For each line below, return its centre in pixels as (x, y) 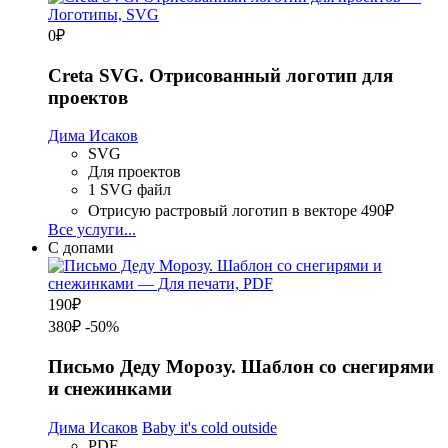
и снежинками (110, 389)
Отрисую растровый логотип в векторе (222, 211)
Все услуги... (92, 230)
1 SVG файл (129, 190)
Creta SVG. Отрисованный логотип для (220, 75)
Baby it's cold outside (209, 427)
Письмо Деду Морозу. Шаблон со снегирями (241, 367)
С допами (81, 248)
